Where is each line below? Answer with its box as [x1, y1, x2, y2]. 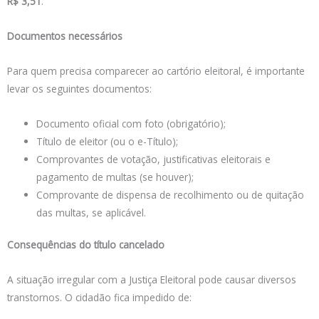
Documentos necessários [7, 28, 122, 43]
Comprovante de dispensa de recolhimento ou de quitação [36, 187, 305, 202]
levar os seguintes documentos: [7, 81, 152, 95]
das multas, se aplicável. [36, 205, 147, 219]
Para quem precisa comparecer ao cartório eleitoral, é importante [7, 63, 305, 78]
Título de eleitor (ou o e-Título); [36, 134, 179, 148]
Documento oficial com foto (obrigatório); [36, 116, 226, 130]
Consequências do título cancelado [7, 238, 164, 252]
